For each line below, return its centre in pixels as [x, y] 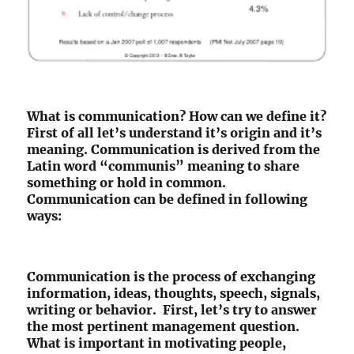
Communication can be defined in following [168, 200]
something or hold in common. [127, 183]
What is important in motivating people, [157, 343]
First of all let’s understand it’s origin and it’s [175, 133]
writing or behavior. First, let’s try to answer [172, 310]
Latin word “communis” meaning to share [164, 166]
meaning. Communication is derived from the [174, 150]
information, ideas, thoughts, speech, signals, [174, 294]
